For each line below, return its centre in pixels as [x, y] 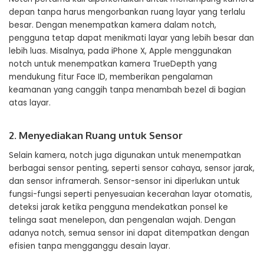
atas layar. [30, 103]
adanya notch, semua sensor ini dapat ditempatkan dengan [129, 233]
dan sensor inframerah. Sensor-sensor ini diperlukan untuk [124, 181]
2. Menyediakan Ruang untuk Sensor [96, 135]
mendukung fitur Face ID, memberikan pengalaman [111, 77]
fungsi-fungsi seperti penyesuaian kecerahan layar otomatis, [131, 194]
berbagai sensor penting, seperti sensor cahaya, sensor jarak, [132, 168]
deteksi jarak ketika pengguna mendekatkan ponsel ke [118, 207]
